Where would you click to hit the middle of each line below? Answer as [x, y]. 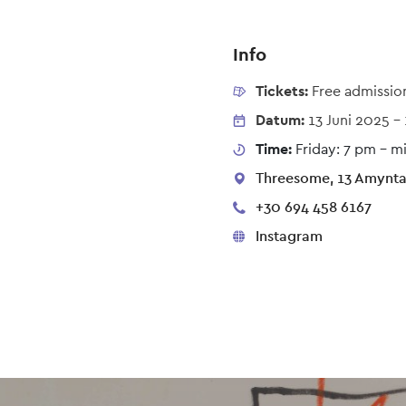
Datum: [280, 121]
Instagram [289, 237]
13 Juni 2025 [348, 121]
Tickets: [283, 92]
